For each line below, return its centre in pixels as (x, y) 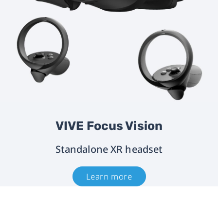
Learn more (109, 177)
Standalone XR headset (109, 149)
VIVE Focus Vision (109, 126)
